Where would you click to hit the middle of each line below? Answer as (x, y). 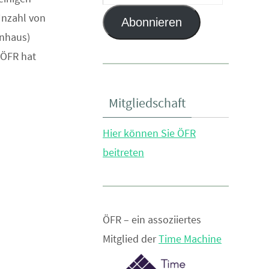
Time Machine (190, 239)
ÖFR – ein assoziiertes (152, 220)
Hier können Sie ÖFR (149, 133)
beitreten (123, 153)
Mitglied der (131, 239)
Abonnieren (151, 22)
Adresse (120, 29)
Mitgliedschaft (147, 103)
